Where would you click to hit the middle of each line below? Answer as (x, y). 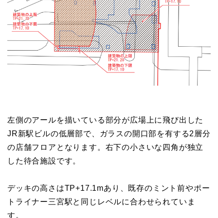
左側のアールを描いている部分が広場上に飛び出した (106, 120)
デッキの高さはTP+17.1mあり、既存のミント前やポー (109, 188)
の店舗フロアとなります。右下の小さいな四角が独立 (106, 147)
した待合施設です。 (44, 161)
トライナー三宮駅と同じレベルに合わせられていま (101, 202)
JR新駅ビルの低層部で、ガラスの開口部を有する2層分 (109, 134)
